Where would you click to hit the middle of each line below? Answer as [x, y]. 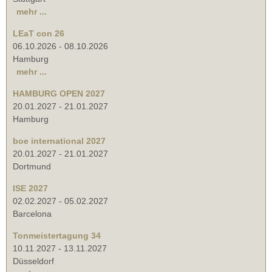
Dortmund [32, 167]
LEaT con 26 [39, 34]
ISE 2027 [30, 189]
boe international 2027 [59, 141]
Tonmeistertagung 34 [57, 236]
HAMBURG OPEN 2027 [59, 94]
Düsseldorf [33, 261]
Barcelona [32, 214]
